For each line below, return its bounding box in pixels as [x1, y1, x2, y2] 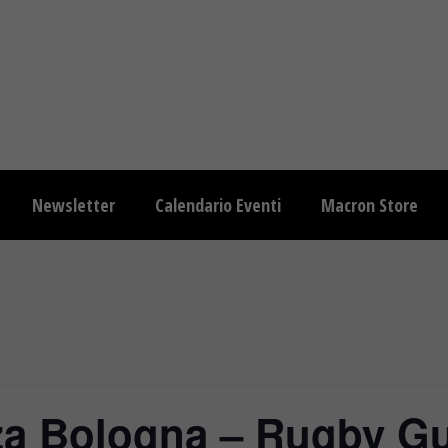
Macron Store [321, 193, 418, 217]
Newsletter [32, 193, 115, 217]
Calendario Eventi [155, 193, 281, 217]
